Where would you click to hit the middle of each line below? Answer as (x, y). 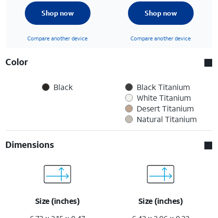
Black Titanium (163, 87)
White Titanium (163, 97)
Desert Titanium (165, 108)
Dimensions (30, 144)
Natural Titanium (166, 119)
